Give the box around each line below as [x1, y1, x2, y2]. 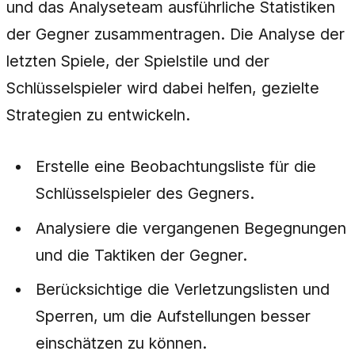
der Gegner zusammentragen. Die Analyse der [6, 24, 345, 44]
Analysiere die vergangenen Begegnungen [36, 218, 347, 238]
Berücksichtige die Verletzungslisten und [36, 280, 330, 300]
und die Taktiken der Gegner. [36, 245, 248, 265]
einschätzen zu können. [36, 334, 208, 353]
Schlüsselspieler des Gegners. [36, 183, 255, 203]
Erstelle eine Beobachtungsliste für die [36, 156, 317, 176]
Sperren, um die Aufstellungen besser [36, 307, 311, 326]
